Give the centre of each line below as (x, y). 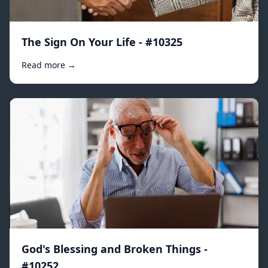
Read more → (49, 65)
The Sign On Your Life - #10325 (102, 42)
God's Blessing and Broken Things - (115, 249)
